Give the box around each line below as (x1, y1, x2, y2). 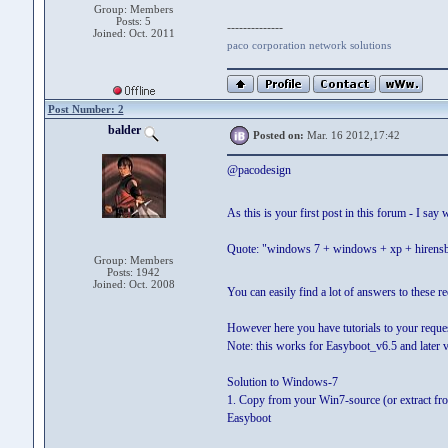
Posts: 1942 (107, 266, 160, 278)
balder (108, 123, 144, 137)
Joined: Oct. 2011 (92, 27, 175, 39)
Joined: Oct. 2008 (92, 278, 175, 290)
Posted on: (252, 129, 304, 141)
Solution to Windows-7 (226, 375, 338, 389)
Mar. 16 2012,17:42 (303, 129, 400, 141)
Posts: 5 (116, 15, 151, 27)
